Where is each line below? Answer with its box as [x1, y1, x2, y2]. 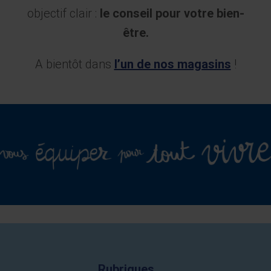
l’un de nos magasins [114, 56, 231, 71]
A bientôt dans [34, 56, 114, 71]
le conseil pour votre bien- [99, 5, 244, 21]
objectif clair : [27, 5, 100, 21]
